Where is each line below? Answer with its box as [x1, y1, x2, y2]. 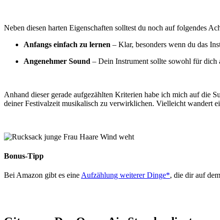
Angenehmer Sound [24, 56, 90, 65]
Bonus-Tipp [4, 151, 44, 160]
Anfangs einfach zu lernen [24, 40, 110, 49]
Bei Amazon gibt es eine [4, 171, 81, 180]
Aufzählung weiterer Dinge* [81, 171, 170, 180]
